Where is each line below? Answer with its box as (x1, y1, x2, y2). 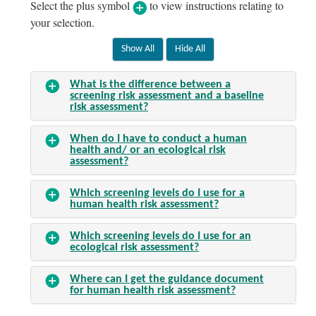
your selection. (30, 14, 95, 30)
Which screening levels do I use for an (70, 230, 251, 242)
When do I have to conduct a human (70, 133, 247, 145)
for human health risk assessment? (70, 284, 236, 296)
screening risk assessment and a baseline (70, 90, 264, 102)
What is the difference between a (70, 78, 231, 90)
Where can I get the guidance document (70, 273, 264, 285)
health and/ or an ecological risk (70, 144, 226, 156)
